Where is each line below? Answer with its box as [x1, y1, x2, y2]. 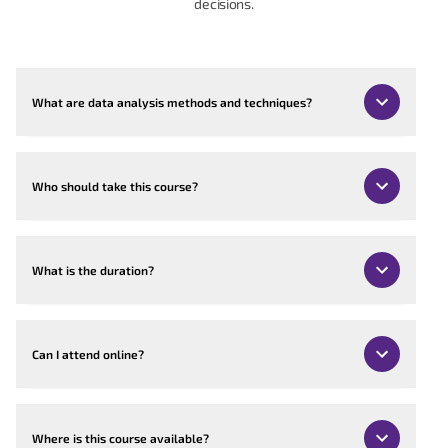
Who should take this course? [32, 178, 198, 193]
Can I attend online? [32, 346, 144, 361]
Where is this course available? [32, 430, 209, 445]
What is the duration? [32, 262, 154, 277]
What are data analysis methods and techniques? [32, 94, 312, 109]
